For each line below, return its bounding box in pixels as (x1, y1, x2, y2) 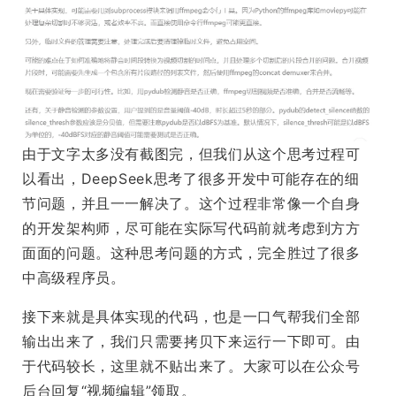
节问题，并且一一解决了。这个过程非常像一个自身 (22, 194, 361, 213)
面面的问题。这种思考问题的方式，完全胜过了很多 (22, 244, 361, 263)
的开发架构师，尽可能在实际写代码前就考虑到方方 (22, 219, 361, 238)
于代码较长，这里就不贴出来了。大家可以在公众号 (22, 357, 361, 376)
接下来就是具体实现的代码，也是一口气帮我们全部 (22, 308, 361, 326)
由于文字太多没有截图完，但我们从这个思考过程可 (22, 145, 361, 164)
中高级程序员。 (22, 269, 126, 287)
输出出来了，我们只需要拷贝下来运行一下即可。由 (22, 332, 361, 351)
